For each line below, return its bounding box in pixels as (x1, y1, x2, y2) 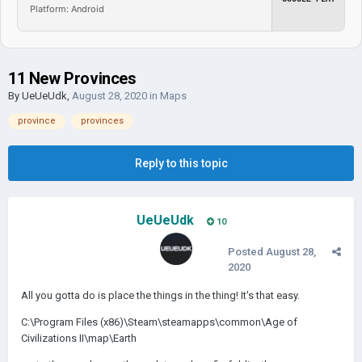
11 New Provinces (8, 69, 137, 88)
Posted (228, 246, 266, 258)
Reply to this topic (134, 157, 228, 170)
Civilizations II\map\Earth (21, 332, 137, 344)
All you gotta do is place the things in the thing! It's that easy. (21, 289, 300, 301)
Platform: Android (30, 2, 104, 15)
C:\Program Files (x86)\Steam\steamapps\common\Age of (21, 316, 297, 328)
